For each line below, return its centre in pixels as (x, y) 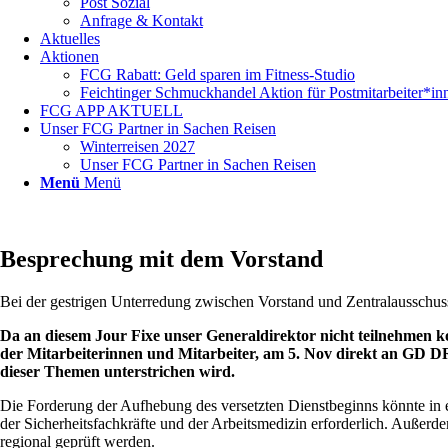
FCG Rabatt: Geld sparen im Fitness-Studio (217, 74)
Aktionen (69, 56)
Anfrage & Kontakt (141, 20)
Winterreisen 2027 (137, 146)
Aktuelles (70, 38)
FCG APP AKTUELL (111, 110)
